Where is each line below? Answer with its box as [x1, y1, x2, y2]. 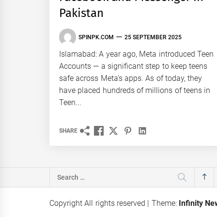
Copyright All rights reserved [49, 199, 148, 208]
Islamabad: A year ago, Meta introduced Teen [59, 49, 214, 59]
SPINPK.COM [78, 33, 114, 41]
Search [49, 169, 73, 178]
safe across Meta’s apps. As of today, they [59, 74, 202, 83]
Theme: [151, 199, 179, 208]
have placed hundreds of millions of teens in [59, 86, 211, 95]
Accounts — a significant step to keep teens [59, 62, 208, 71]
